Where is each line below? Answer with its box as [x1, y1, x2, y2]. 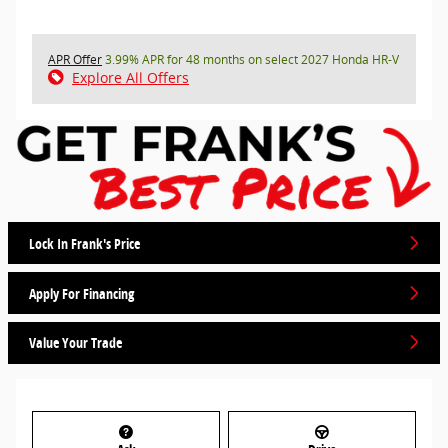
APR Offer [48, 51, 102, 69]
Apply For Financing [29, 283, 134, 303]
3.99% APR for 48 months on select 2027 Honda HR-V [102, 51, 399, 69]
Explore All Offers [72, 68, 189, 88]
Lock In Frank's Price [29, 233, 140, 253]
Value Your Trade [29, 332, 122, 352]
